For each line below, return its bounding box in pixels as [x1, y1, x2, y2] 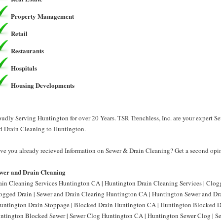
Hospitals [11, 63, 37, 73]
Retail [11, 29, 28, 38]
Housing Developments [11, 80, 74, 90]
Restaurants [11, 46, 44, 55]
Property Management [11, 11, 74, 21]
